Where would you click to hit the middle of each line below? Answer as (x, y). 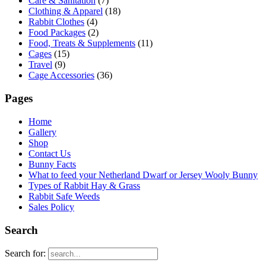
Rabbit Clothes (56, 22)
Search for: (25, 254)
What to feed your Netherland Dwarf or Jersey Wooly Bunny (143, 175)
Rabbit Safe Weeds (64, 196)
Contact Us (50, 153)
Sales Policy (51, 207)
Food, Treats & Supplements (82, 43)
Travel (40, 65)
